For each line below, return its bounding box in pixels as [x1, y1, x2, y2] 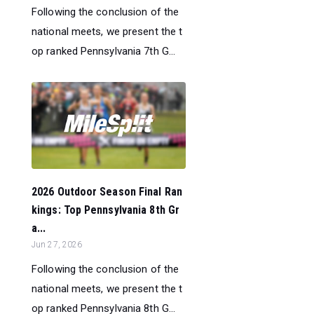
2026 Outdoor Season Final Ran [32, 184, 182, 198]
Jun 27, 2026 [32, 239, 83, 250]
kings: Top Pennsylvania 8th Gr [32, 203, 180, 217]
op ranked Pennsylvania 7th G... [32, 44, 176, 57]
